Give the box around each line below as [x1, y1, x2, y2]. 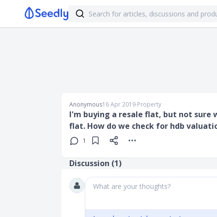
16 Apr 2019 [102, 100, 136, 108]
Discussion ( [69, 158, 114, 169]
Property [137, 100, 161, 108]
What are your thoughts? [93, 182, 170, 191]
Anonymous [69, 100, 102, 108]
